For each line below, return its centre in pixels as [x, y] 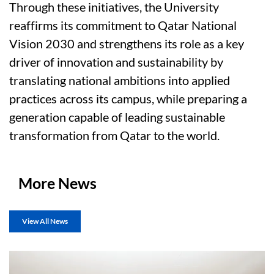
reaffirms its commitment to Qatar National [123, 25]
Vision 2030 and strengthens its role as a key [127, 44]
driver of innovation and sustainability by [116, 62]
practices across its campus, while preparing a [128, 99]
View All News [45, 221]
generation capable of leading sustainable [117, 117]
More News [57, 183]
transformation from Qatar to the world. [114, 135]
